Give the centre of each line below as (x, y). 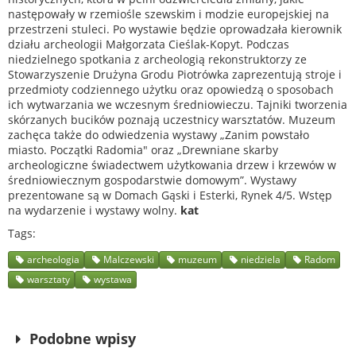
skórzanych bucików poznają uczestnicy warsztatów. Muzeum (172, 119)
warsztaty (48, 280)
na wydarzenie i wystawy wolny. (94, 210)
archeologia (53, 259)
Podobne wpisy (83, 339)
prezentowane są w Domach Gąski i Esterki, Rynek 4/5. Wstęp (170, 195)
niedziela (261, 259)
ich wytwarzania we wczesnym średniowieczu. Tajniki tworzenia (178, 104)
